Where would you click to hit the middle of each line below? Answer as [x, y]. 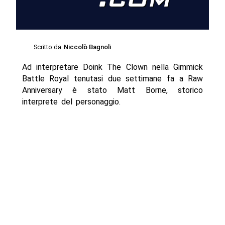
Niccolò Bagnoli [88, 47]
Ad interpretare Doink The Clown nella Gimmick [113, 67]
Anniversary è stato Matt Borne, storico [113, 90]
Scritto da [48, 47]
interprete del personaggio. [71, 101]
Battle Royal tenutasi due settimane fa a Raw [113, 78]
